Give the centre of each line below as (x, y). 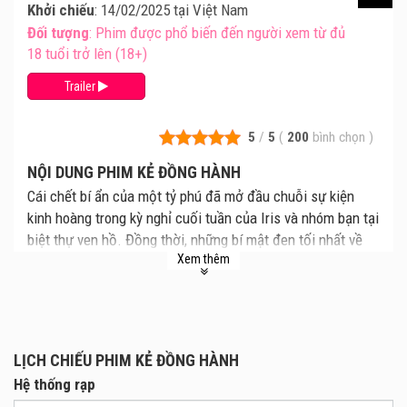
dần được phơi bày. (85, 284)
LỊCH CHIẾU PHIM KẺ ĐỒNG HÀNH (126, 361)
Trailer (81, 87)
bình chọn (340, 137)
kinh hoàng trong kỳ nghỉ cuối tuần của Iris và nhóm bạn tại (203, 218)
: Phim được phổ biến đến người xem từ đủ (217, 33)
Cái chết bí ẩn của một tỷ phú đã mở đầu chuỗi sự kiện (191, 197)
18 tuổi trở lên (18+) (87, 54)
